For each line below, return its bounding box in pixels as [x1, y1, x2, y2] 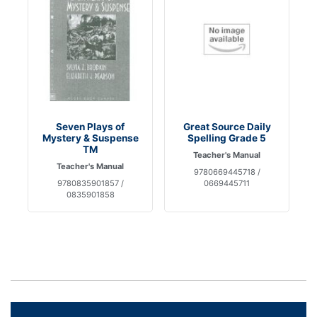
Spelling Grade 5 [188, 132, 266, 144]
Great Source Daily [183, 121, 271, 133]
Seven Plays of [56, 121, 125, 133]
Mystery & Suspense [42, 132, 139, 144]
